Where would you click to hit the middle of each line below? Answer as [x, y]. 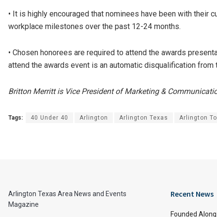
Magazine [23, 204]
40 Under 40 [49, 117]
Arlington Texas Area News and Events [67, 194]
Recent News [192, 194]
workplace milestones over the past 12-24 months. [94, 26]
